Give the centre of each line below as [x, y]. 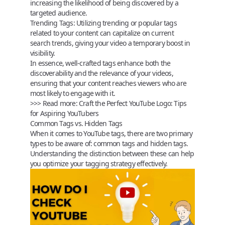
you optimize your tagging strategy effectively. [99, 163]
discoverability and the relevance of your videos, [102, 73]
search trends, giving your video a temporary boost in [110, 43]
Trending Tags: [52, 23]
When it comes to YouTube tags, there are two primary [111, 133]
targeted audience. [59, 13]
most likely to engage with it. [73, 93]
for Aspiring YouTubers [65, 113]
